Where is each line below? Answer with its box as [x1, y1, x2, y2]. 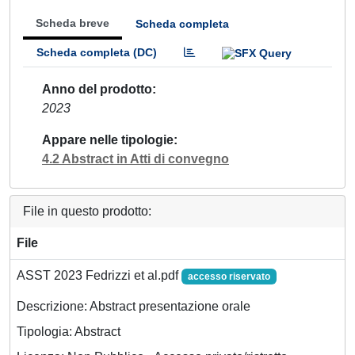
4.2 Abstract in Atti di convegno [42, 151, 229, 166]
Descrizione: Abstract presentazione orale [17, 299, 250, 313]
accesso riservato [187, 270, 270, 282]
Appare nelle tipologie [42, 132, 174, 147]
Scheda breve [36, 17, 109, 29]
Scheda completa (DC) [36, 46, 157, 59]
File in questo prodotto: [23, 204, 151, 218]
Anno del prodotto [42, 82, 152, 96]
